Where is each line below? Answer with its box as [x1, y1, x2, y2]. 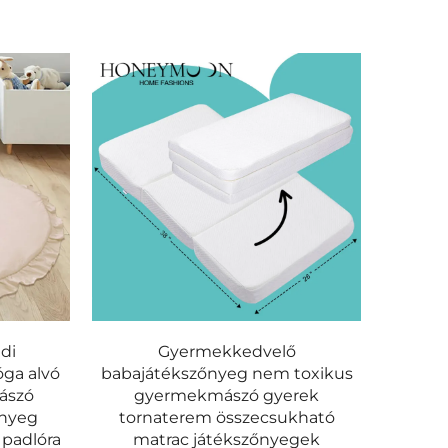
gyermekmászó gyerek [134, 386, 320, 406]
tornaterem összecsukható [118, 408, 335, 428]
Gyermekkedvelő [157, 342, 296, 362]
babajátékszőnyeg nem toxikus [100, 364, 353, 384]
